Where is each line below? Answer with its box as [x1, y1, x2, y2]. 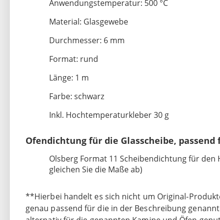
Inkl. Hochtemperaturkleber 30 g [49, 110, 169, 121]
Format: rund [49, 54, 98, 65]
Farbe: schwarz [49, 91, 104, 102]
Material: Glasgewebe [49, 16, 128, 27]
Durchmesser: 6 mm [49, 35, 125, 46]
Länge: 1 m [49, 72, 89, 83]
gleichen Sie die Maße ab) [49, 164, 142, 175]
